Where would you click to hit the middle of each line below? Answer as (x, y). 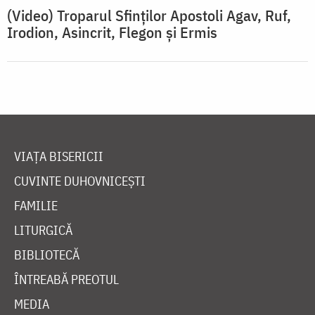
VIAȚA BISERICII (59, 157)
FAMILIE (36, 206)
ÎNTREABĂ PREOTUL (66, 280)
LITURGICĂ (43, 231)
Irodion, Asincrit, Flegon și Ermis (112, 32)
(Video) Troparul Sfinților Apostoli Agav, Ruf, (149, 15)
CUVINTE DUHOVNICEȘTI (80, 181)
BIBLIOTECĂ (47, 255)
